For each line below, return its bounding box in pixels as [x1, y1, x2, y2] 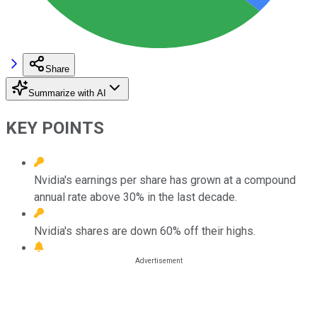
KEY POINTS [6, 117, 104, 138]
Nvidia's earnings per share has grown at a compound [34, 173, 296, 187]
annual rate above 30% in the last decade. [34, 190, 237, 204]
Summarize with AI [28, 87, 106, 98]
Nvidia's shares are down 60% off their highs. [34, 224, 255, 238]
